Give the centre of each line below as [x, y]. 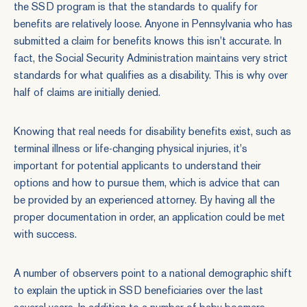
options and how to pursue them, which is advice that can [147, 183]
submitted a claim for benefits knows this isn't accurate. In [148, 41]
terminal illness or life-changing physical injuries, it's [131, 148]
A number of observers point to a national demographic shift [153, 273]
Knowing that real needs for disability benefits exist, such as [152, 131]
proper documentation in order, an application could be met [149, 217]
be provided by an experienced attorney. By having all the [144, 200]
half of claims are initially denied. [87, 92]
